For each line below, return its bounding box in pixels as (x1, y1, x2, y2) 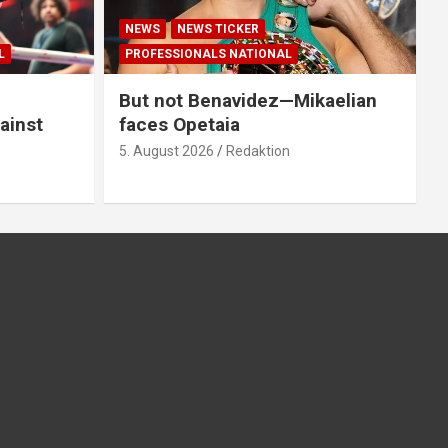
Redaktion (225, 143, 290, 160)
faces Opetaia (118, 113, 240, 137)
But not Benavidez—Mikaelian (118, 89, 377, 113)
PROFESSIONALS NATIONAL (124, 47, 292, 62)
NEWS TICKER (176, 22, 259, 37)
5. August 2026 (118, 143, 214, 160)
